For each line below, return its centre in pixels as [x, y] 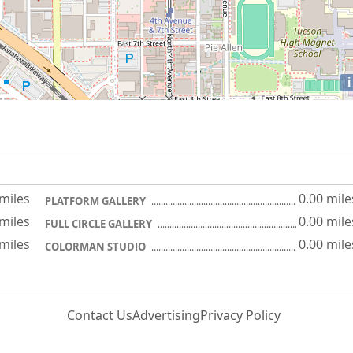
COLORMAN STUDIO [97, 247]
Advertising [166, 315]
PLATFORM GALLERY [97, 201]
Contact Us [100, 315]
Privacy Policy [240, 315]
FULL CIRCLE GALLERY [100, 224]
